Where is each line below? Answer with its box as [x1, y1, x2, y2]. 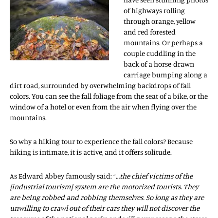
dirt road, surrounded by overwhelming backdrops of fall [10, 80, 191, 90]
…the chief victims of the [116, 171, 193, 181]
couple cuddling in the [124, 48, 196, 58]
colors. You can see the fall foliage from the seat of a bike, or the [10, 91, 208, 101]
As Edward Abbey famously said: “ [10, 171, 116, 181]
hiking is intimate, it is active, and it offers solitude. [10, 147, 172, 157]
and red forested [124, 27, 176, 36]
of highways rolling [124, 5, 185, 15]
